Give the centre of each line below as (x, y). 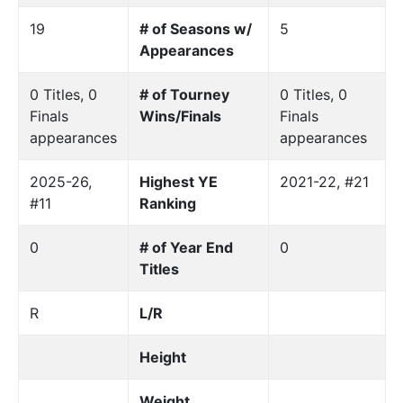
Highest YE (178, 181)
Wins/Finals (180, 116)
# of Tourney (184, 94)
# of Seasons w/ (195, 28)
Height (162, 357)
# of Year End (186, 247)
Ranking (167, 203)
